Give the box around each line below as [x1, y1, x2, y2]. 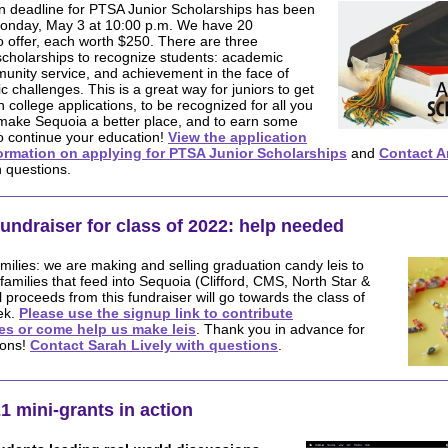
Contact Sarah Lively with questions [30, 337, 278, 353]
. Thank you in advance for [196, 321, 365, 337]
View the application [168, 129, 307, 145]
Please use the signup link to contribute [19, 305, 293, 321]
